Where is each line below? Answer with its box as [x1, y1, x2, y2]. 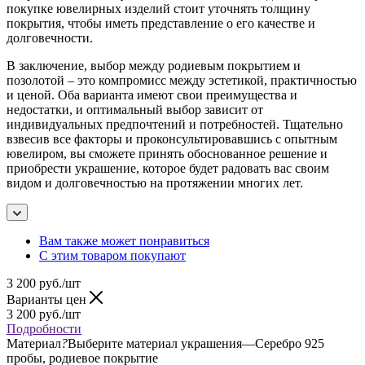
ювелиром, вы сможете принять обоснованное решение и [7, 146, 328, 161]
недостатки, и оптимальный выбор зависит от [7, 102, 263, 117]
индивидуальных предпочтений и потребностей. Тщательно [7, 117, 343, 131]
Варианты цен [7, 292, 90, 306]
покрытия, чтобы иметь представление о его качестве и [7, 15, 315, 30]
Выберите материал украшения [68, 336, 242, 350]
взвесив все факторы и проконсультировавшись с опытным [7, 131, 337, 146]
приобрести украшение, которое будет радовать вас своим [7, 161, 329, 175]
